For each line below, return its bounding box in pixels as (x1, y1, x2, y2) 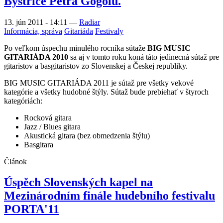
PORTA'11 (4, 203, 59, 216)
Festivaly (95, 26, 123, 35)
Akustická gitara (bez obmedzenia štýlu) (24, 131, 150, 140)
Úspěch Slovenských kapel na (4, 176, 153, 189)
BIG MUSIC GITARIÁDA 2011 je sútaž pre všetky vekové (4, 78, 194, 87)
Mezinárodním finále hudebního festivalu (4, 189, 215, 203)
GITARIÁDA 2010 (4, 52, 68, 61)
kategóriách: (4, 96, 42, 105)
